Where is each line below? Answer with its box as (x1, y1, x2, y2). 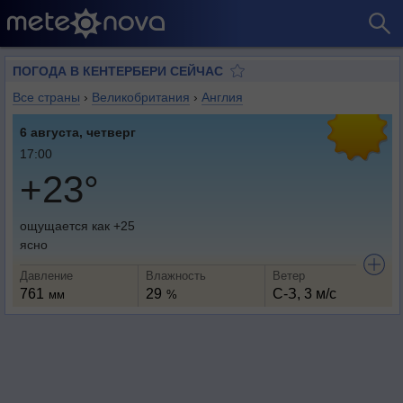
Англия (201, 90, 243, 104)
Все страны (13, 90, 80, 104)
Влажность (146, 269, 207, 282)
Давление (20, 269, 73, 282)
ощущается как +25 (20, 219, 135, 233)
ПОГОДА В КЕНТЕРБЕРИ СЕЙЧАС (13, 64, 223, 78)
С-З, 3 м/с (272, 286, 336, 301)
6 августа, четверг (20, 125, 136, 139)
